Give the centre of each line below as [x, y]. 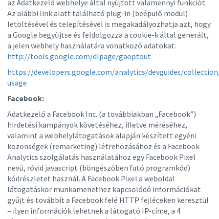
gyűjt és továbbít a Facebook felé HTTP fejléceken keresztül [108, 200]
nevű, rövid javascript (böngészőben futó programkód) [99, 168]
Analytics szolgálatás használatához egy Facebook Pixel [101, 157]
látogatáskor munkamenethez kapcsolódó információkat [104, 189]
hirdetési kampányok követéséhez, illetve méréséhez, [97, 125]
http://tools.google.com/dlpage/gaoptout [79, 56]
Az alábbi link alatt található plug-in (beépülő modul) [98, 13]
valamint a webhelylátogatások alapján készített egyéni [102, 135]
